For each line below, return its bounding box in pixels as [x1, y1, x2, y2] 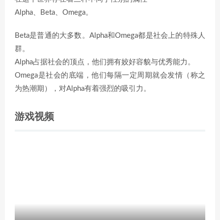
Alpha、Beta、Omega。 [15, 9, 93, 16]
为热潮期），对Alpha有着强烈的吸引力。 [15, 85, 151, 92]
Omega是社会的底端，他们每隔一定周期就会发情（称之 [15, 72, 205, 79]
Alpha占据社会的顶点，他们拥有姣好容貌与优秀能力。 [15, 58, 195, 66]
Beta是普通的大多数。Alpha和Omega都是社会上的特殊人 [15, 32, 205, 39]
